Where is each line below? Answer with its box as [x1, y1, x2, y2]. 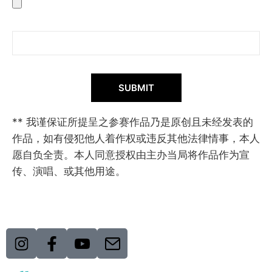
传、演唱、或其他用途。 [12, 165, 126, 177]
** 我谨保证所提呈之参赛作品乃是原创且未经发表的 [12, 115, 253, 128]
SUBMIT [118, 81, 154, 93]
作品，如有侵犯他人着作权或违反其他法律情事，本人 [12, 132, 260, 144]
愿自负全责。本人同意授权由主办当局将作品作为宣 [12, 148, 250, 161]
